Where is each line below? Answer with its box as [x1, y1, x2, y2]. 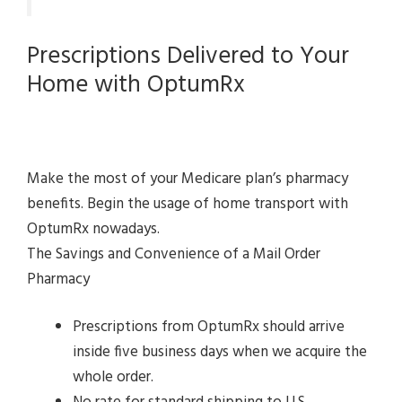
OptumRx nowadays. [27, 216, 160, 241]
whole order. [73, 365, 153, 390]
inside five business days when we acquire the [73, 340, 367, 365]
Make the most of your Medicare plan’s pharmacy [27, 166, 348, 191]
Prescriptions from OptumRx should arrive [73, 315, 345, 340]
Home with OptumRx [27, 66, 245, 106]
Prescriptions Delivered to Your [27, 38, 349, 77]
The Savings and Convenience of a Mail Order [27, 241, 320, 267]
